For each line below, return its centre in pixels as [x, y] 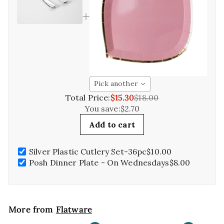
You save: [102, 108]
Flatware [74, 209]
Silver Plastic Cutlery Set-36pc [88, 151]
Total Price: [88, 97]
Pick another [116, 84]
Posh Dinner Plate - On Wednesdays [99, 162]
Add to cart [112, 124]
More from [32, 209]
